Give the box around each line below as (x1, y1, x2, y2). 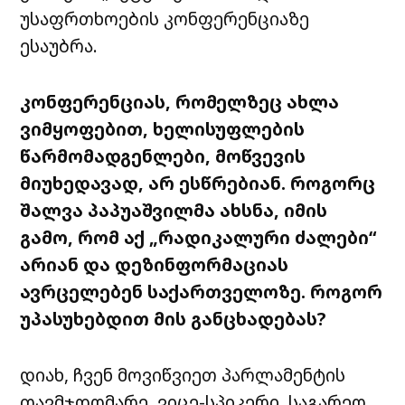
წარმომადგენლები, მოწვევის (20, 144, 306, 169)
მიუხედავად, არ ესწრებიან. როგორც (20, 171, 376, 196)
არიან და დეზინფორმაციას (20, 252, 289, 278)
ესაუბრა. (20, 33, 99, 59)
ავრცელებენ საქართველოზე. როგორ (20, 279, 383, 305)
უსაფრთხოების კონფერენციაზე (20, 6, 310, 32)
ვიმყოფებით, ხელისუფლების (20, 117, 306, 142)
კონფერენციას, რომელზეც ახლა (20, 89, 340, 115)
